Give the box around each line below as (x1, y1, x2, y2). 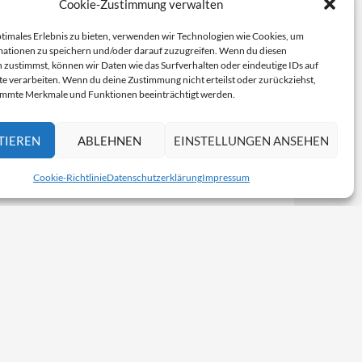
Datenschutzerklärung (106, 171, 202, 183)
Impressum (201, 171, 250, 183)
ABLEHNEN (78, 133, 142, 148)
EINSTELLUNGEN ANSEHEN (173, 133, 329, 148)
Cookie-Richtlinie (32, 171, 107, 183)
